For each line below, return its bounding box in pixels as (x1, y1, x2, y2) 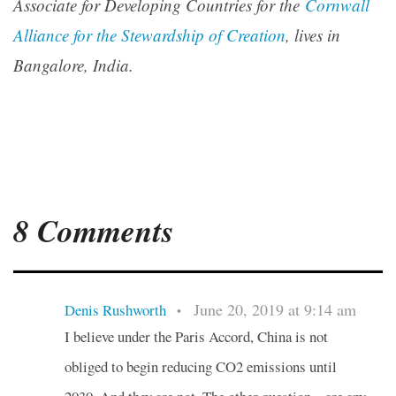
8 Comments (13, 209, 174, 253)
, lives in (286, 24, 340, 47)
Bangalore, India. (13, 54, 133, 77)
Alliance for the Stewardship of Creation (13, 24, 286, 47)
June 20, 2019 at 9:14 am (193, 298, 356, 320)
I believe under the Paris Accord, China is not (64, 325, 328, 346)
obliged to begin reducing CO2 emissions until (64, 355, 337, 377)
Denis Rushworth (64, 299, 166, 320)
